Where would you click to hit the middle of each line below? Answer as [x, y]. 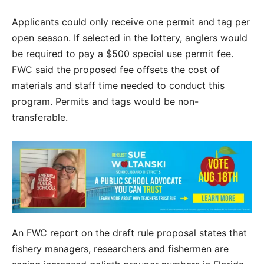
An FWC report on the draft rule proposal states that [129, 232]
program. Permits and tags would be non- [105, 101]
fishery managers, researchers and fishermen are [120, 248]
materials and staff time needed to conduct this [118, 85]
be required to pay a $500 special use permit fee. [123, 53]
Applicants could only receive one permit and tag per [131, 22]
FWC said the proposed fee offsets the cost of [116, 69]
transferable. [40, 117]
